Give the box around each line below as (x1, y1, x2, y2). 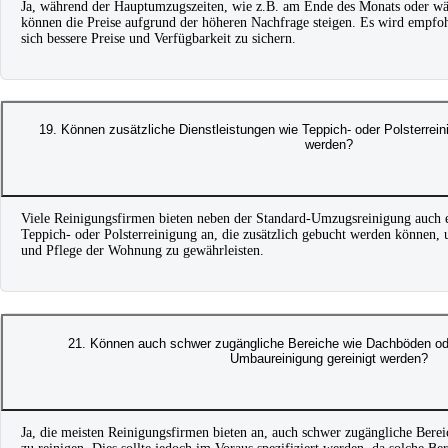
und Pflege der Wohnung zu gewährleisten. (21, 243, 264, 259)
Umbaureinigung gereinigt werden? (229, 350, 428, 366)
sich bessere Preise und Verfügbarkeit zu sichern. (21, 30, 296, 46)
